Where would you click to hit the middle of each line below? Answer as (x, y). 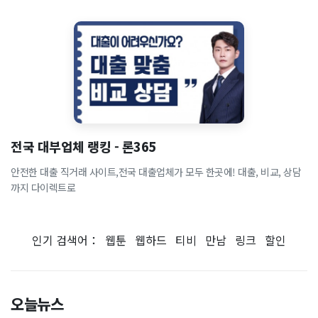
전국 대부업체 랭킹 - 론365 (83, 146)
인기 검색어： (68, 240)
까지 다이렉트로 (43, 187)
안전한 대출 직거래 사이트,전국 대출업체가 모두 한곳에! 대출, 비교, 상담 (156, 172)
